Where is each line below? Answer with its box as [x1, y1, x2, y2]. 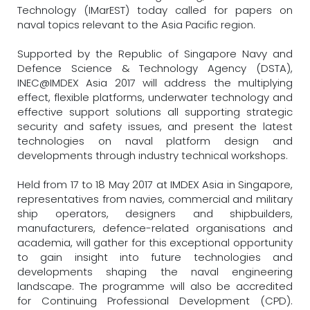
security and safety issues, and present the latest [17, 119, 293, 134]
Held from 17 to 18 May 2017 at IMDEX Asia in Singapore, [17, 177, 293, 192]
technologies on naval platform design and [17, 134, 293, 148]
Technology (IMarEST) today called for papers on [17, 3, 293, 17]
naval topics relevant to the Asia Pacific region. [17, 17, 255, 32]
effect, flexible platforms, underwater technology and [17, 90, 293, 104]
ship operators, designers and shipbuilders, [17, 206, 293, 221]
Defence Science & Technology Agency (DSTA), [17, 61, 293, 75]
